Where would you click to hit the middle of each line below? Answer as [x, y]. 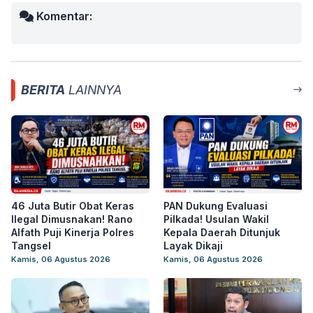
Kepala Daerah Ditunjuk [222, 232]
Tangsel [31, 246]
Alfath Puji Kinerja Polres [73, 232]
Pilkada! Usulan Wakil [216, 219]
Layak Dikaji [193, 246]
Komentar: [63, 16]
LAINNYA [93, 90]
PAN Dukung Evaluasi [216, 206]
